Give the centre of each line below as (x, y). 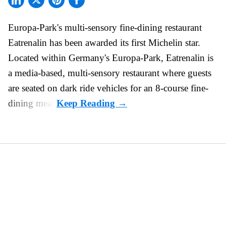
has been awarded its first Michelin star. (124, 43)
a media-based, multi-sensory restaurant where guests (110, 73)
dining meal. (32, 103)
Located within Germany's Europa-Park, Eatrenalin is (111, 58)
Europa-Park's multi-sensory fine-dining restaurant (105, 28)
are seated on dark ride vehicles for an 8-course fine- (108, 88)
